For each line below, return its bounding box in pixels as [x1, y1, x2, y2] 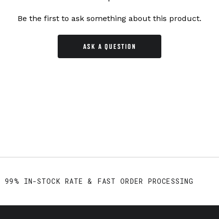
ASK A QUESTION [83, 43, 136, 51]
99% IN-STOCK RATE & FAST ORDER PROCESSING [5, 176, 194, 186]
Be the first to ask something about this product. [18, 14, 201, 23]
